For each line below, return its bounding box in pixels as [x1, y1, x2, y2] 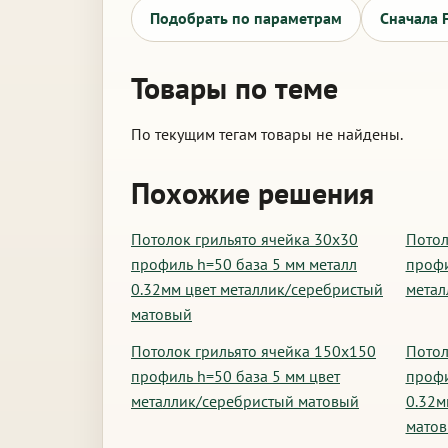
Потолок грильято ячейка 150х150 [131, 341, 376, 361]
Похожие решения [131, 173, 374, 212]
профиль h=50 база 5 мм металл [131, 254, 357, 274]
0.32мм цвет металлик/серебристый [131, 279, 383, 299]
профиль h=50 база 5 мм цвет [131, 366, 340, 386]
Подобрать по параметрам [150, 8, 342, 28]
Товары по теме [131, 68, 338, 107]
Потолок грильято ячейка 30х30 [131, 229, 358, 249]
